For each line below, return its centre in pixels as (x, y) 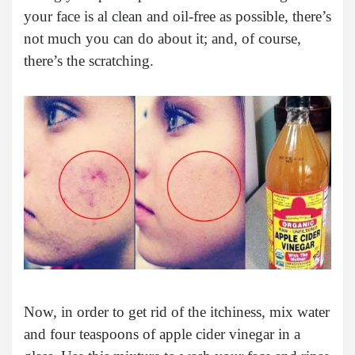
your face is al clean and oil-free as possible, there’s (177, 17)
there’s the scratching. (89, 61)
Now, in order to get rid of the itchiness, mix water (177, 311)
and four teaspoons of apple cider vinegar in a (162, 334)
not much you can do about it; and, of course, (162, 39)
